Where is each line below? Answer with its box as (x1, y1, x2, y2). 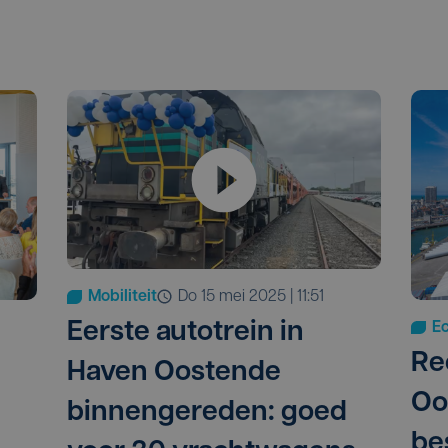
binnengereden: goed (67, 398, 348, 427)
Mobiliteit (88, 288, 158, 305)
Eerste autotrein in (67, 318, 305, 347)
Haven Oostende (67, 358, 282, 387)
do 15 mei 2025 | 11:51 (188, 288, 325, 305)
